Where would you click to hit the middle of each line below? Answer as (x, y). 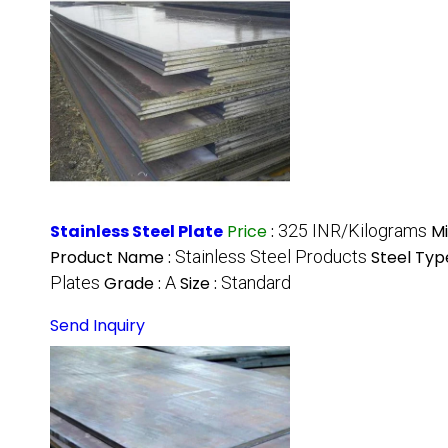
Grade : (134, 284)
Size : (200, 284)
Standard (256, 283)
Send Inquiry (97, 326)
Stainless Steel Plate (136, 232)
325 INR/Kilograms (352, 231)
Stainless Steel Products (271, 257)
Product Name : (112, 258)
